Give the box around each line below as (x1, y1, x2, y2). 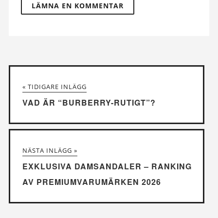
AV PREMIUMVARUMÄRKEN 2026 (22, 176, 161, 187)
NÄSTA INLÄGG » (22, 145, 77, 155)
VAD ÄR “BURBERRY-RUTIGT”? (22, 96, 156, 108)
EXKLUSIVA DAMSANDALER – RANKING (22, 160, 192, 172)
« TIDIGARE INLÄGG (22, 82, 87, 91)
